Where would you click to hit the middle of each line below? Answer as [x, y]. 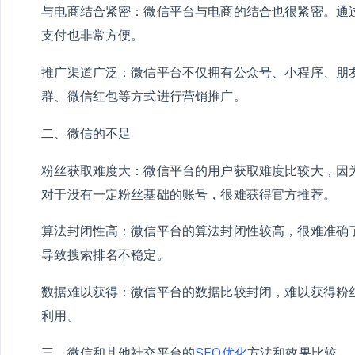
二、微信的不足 [86, 133]
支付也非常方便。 [93, 35]
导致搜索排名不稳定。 [105, 255]
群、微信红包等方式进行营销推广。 [144, 96]
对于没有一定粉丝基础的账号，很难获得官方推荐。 [189, 194]
